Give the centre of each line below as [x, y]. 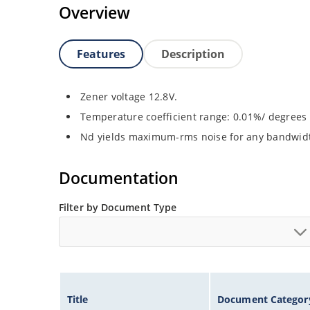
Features [101, 54]
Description [193, 54]
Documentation [119, 178]
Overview [94, 13]
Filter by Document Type [118, 208]
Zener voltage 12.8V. [129, 97]
